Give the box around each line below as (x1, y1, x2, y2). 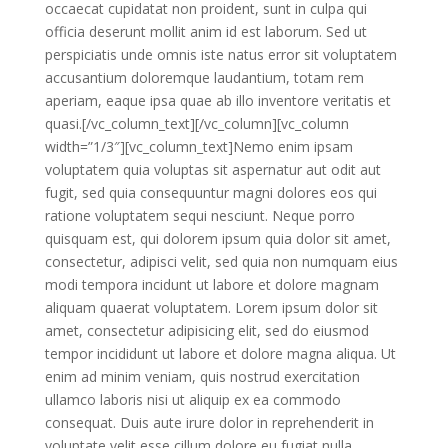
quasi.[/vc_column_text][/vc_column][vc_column (44, 114, 349, 133)
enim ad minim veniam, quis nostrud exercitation (44, 367, 360, 386)
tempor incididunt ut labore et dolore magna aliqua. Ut (44, 344, 396, 363)
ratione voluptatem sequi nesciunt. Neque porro (44, 206, 355, 225)
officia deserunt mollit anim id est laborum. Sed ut (44, 22, 367, 41)
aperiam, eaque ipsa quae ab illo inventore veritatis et (44, 91, 391, 110)
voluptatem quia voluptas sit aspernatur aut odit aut (44, 160, 381, 179)
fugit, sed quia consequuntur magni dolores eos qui (44, 183, 377, 202)
